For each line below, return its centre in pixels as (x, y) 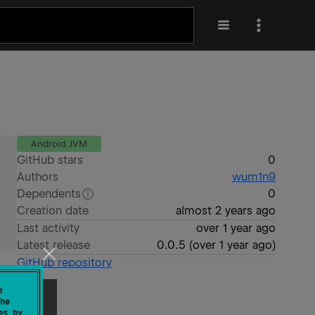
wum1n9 (253, 177)
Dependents (49, 194)
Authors (38, 177)
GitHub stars (50, 160)
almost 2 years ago (225, 211)
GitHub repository (65, 263)
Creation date (53, 211)
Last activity (49, 228)
